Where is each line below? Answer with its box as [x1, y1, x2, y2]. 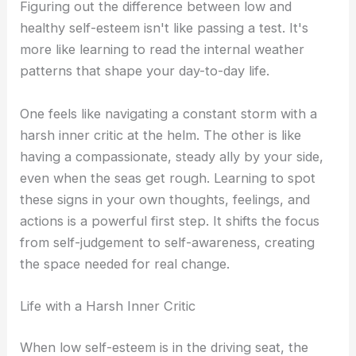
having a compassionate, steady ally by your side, [20, 148, 324, 164]
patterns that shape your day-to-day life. [20, 63, 270, 79]
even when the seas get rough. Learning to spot [20, 169, 316, 186]
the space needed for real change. [20, 255, 230, 272]
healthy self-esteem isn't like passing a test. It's [20, 20, 309, 37]
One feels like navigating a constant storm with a [20, 105, 318, 122]
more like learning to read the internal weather [20, 41, 305, 58]
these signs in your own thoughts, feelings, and [20, 191, 311, 207]
